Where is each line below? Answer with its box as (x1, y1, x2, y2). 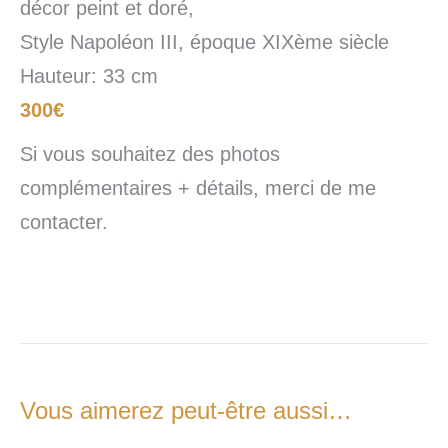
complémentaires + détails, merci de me (20, 177, 376, 200)
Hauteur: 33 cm (20, 65, 158, 88)
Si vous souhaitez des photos (20, 143, 280, 166)
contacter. (20, 211, 108, 234)
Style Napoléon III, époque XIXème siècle (20, 31, 389, 54)
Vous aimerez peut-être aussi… (20, 397, 352, 425)
